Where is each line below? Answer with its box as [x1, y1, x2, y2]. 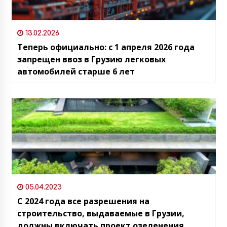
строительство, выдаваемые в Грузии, [17, 208, 184, 219]
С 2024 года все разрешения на [17, 196, 149, 207]
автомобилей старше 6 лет [17, 66, 135, 78]
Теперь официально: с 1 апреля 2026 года [17, 42, 195, 53]
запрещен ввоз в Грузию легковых [17, 54, 166, 65]
